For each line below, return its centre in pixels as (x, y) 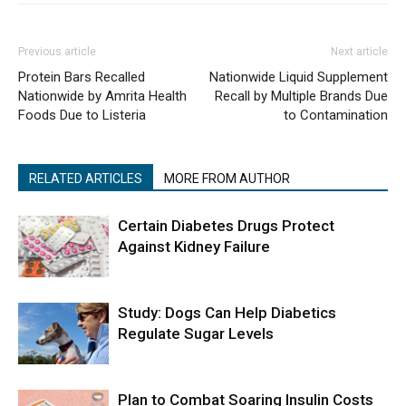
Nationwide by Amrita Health (102, 96)
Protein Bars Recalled (82, 77)
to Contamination (336, 115)
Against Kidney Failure (194, 246)
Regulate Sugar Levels (196, 333)
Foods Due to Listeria (82, 115)
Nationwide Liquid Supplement (299, 77)
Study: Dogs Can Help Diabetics (227, 312)
